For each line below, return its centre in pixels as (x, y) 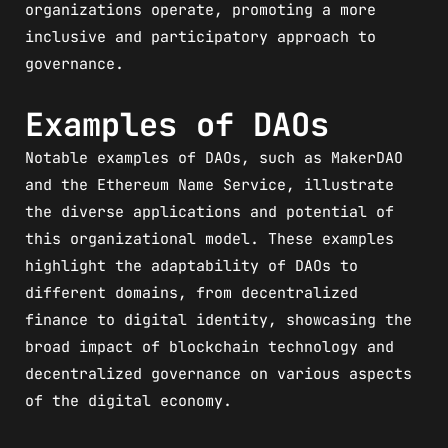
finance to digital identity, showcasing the (218, 319)
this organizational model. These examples (209, 238)
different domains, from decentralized (191, 292)
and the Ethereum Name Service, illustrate (209, 184)
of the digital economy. (128, 400)
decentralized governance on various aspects (218, 373)
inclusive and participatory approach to (200, 36)
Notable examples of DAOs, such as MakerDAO (214, 157)
